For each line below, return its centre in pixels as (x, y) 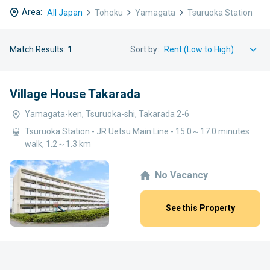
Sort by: (145, 49)
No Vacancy (181, 175)
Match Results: (39, 49)
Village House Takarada (75, 94)
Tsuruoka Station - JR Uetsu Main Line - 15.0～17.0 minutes (137, 131)
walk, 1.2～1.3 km (58, 144)
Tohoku (109, 12)
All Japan (65, 12)
